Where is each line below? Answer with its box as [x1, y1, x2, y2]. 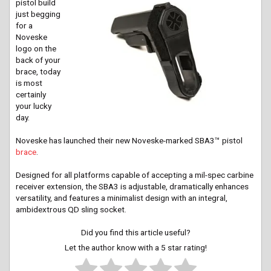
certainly [16, 90, 46, 100]
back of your [16, 55, 60, 65]
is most [16, 78, 42, 88]
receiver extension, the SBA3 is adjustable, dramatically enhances [16, 181, 249, 192]
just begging [16, 9, 60, 19]
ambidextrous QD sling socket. [16, 204, 126, 215]
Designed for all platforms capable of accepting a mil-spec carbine [16, 170, 253, 180]
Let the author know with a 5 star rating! [64, 243, 207, 253]
